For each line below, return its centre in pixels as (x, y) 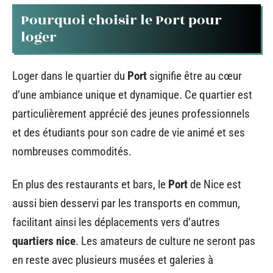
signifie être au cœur (194, 76)
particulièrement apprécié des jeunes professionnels (131, 114)
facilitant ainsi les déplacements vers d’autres (116, 222)
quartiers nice (44, 241)
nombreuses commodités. (72, 151)
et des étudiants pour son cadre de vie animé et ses (129, 133)
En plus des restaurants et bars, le (90, 184)
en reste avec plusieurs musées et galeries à (113, 260)
